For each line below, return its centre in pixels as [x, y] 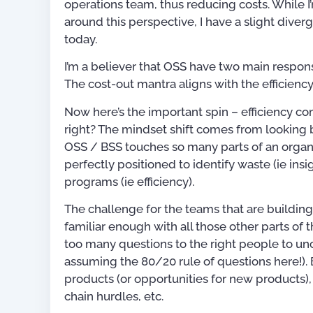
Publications [273, 271]
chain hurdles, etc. [114, 297]
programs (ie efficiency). [129, 181]
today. [81, 39]
